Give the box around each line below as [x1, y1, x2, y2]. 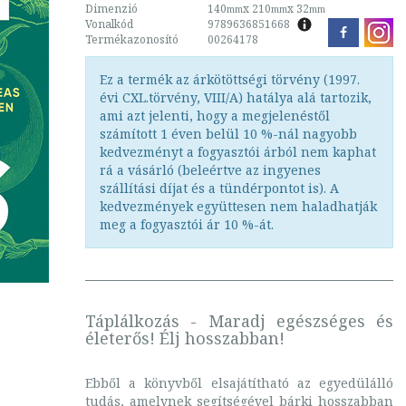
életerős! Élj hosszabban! [85, 327, 285, 349]
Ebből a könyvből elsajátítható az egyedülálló [85, 374, 393, 391]
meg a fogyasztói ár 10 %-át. [100, 216, 274, 233]
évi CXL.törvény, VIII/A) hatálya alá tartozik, [100, 89, 372, 106]
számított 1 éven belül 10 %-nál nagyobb [100, 125, 357, 142]
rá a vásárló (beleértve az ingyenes [100, 161, 321, 179]
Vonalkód [85, 16, 133, 32]
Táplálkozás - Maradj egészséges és [85, 310, 393, 332]
